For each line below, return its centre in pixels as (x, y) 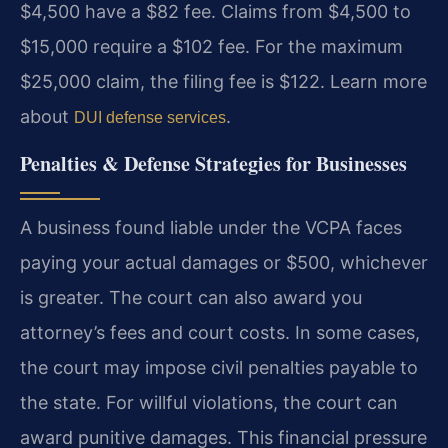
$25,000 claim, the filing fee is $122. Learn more (223, 81)
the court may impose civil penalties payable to (219, 368)
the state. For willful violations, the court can (209, 403)
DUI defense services (150, 117)
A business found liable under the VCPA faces (211, 228)
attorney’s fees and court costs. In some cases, (220, 333)
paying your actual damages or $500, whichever (224, 263)
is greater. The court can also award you (191, 298)
